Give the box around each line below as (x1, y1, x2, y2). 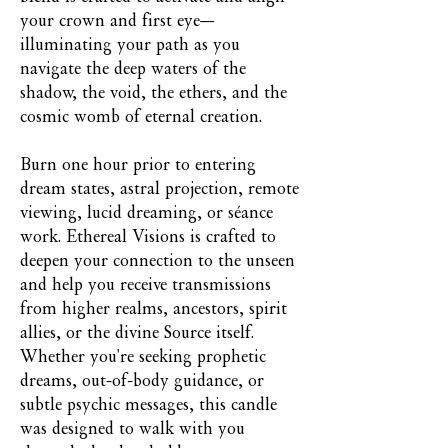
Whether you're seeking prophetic (20, 345, 266, 367)
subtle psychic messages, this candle (20, 393, 277, 415)
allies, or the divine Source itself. (20, 321, 254, 343)
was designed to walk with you (20, 417, 245, 439)
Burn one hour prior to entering (20, 153, 256, 175)
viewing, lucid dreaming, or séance (20, 201, 273, 223)
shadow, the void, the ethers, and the (20, 81, 287, 103)
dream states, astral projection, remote (20, 177, 299, 199)
